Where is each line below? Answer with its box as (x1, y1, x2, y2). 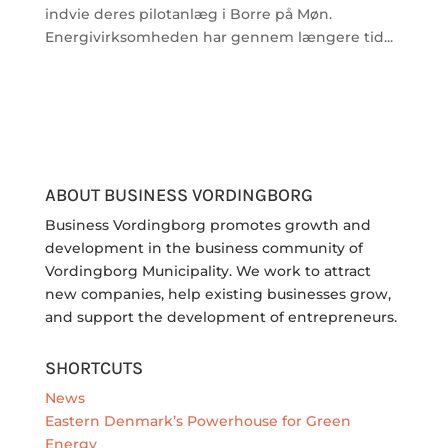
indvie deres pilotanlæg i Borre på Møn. (44, 5, 332, 24)
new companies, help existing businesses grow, (44, 285, 391, 304)
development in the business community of (44, 239, 363, 258)
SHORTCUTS (44, 357, 143, 380)
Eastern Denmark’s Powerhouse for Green (44, 412, 351, 431)
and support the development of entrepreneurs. (44, 308, 397, 327)
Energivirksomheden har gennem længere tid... (44, 28, 393, 47)
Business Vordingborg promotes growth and (44, 216, 371, 235)
